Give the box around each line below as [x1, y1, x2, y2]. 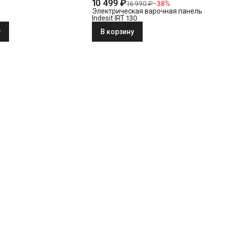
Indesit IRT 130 [91, 14, 137, 23]
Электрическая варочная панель [91, 7, 202, 16]
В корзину [100, 28, 134, 36]
